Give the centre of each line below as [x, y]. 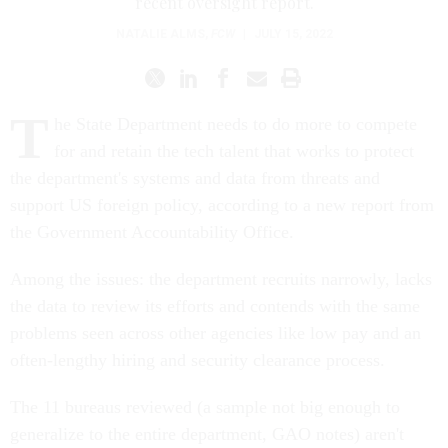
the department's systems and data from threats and [195, 178]
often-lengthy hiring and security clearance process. [197, 360]
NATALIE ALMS [160, 34]
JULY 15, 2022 [293, 34]
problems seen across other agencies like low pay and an [215, 333]
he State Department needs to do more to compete [235, 124]
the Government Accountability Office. [154, 232]
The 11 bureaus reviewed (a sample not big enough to [205, 407]
